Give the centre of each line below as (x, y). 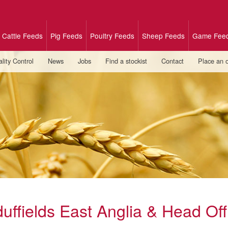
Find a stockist (126, 61)
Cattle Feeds (23, 36)
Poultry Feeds (112, 36)
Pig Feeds (67, 36)
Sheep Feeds (164, 36)
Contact (173, 61)
